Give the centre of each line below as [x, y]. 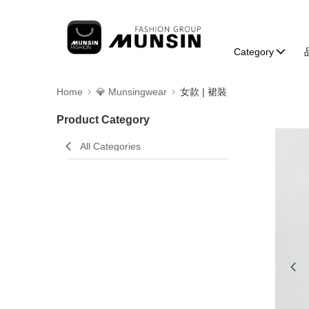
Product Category [103, 120]
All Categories [110, 146]
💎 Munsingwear [131, 92]
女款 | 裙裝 [203, 92]
